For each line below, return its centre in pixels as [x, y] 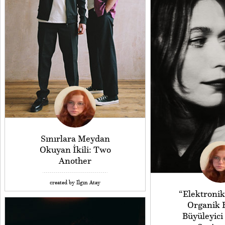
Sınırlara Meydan [75, 139]
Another [75, 161]
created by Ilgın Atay [75, 183]
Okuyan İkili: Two [75, 150]
